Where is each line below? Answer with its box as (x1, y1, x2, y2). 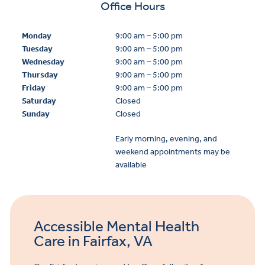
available (115, 160, 147, 170)
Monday (22, 31, 51, 41)
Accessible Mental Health (34, 217, 199, 236)
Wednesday (22, 57, 64, 67)
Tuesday (22, 44, 53, 54)
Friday (22, 83, 46, 93)
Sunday (22, 109, 51, 119)
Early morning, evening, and (115, 134, 217, 144)
